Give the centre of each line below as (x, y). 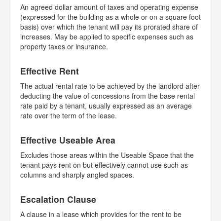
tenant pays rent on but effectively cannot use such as (104, 165)
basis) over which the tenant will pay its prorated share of (109, 27)
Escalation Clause (58, 199)
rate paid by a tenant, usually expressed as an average (106, 106)
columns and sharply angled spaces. (78, 175)
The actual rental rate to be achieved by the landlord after (110, 86)
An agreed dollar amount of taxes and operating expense (109, 7)
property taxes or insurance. (64, 46)
